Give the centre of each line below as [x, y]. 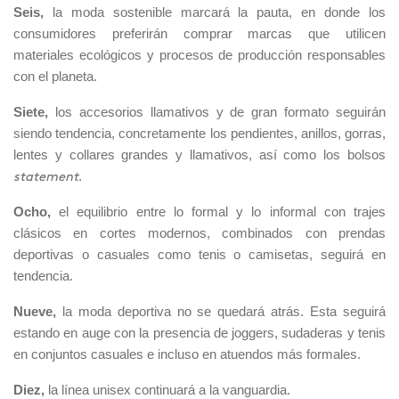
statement [46, 178]
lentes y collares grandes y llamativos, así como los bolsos [199, 155]
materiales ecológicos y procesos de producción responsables [199, 56]
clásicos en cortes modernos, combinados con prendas [199, 234]
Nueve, [38, 312]
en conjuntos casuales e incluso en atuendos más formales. [187, 355]
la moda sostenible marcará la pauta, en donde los [219, 13]
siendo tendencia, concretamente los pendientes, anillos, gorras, [199, 134]
